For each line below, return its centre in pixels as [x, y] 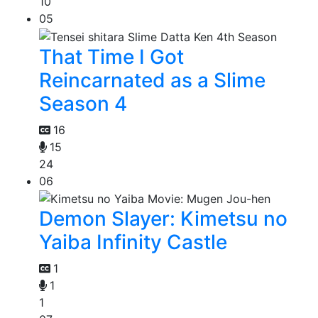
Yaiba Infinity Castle [133, 242]
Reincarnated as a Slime [152, 80]
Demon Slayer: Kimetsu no [163, 219]
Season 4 [83, 103]
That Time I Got [111, 56]
